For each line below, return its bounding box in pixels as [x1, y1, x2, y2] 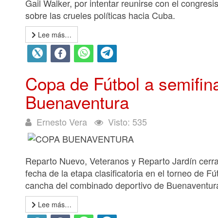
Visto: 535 [108, 115, 147, 128]
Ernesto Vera [36, 115, 87, 128]
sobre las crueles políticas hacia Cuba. [25, 9, 175, 21]
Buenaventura [25, 90, 129, 114]
